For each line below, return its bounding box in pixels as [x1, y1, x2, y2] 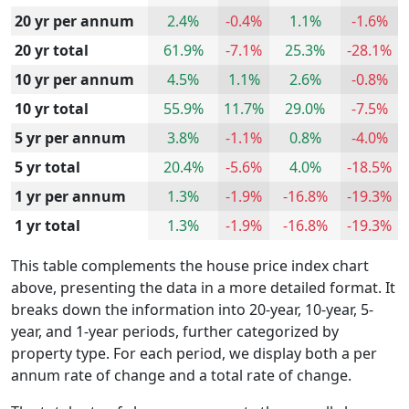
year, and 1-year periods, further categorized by [11, 320, 339, 341]
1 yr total [15, 215, 80, 236]
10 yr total [15, 98, 89, 119]
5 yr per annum [15, 127, 126, 148]
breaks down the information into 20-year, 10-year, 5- [11, 299, 373, 320]
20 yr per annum [15, 10, 134, 31]
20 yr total [15, 39, 89, 60]
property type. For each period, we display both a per [11, 342, 377, 363]
